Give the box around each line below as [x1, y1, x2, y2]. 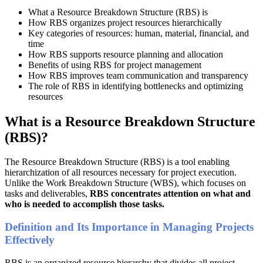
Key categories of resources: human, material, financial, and [28, 28, 249, 38]
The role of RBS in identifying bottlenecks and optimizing [28, 80, 243, 91]
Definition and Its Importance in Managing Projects [5, 221, 254, 234]
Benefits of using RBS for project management [28, 59, 201, 70]
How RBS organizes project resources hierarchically [28, 17, 222, 28]
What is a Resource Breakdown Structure [5, 113, 255, 129]
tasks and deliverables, [5, 188, 90, 199]
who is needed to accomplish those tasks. [5, 199, 164, 210]
